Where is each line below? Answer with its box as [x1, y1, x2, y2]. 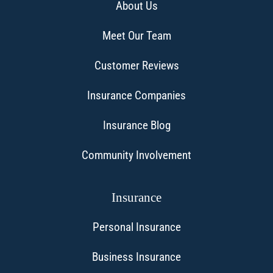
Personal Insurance [92, 219, 181, 234]
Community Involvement [82, 147, 191, 162]
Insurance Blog [102, 118, 171, 132]
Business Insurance [92, 249, 181, 264]
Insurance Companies [87, 88, 186, 102]
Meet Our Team [102, 28, 171, 43]
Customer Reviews [94, 58, 179, 73]
